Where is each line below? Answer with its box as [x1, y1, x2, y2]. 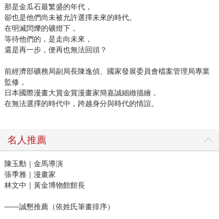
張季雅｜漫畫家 [4, 170, 56, 179]
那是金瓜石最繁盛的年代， [4, 2, 92, 11]
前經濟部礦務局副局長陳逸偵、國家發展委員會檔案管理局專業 [4, 67, 210, 76]
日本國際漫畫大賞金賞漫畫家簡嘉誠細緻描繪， [4, 88, 158, 97]
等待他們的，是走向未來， [4, 35, 92, 44]
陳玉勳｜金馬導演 [4, 159, 63, 168]
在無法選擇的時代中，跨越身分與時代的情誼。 [4, 99, 158, 108]
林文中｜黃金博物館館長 [4, 181, 85, 190]
